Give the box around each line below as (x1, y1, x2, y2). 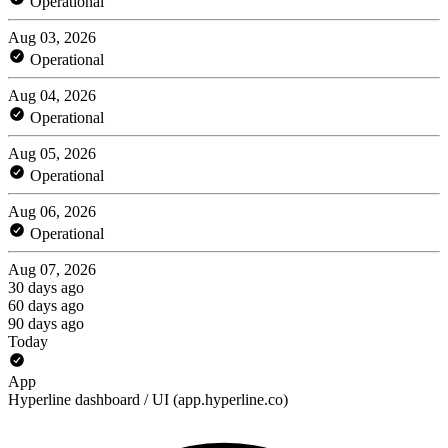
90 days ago (8, 314, 84, 332)
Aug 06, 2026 (8, 202, 96, 220)
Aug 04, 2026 (8, 86, 96, 104)
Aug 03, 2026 (8, 28, 96, 46)
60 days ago (8, 296, 84, 314)
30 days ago (8, 278, 84, 296)
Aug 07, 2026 (8, 260, 96, 278)
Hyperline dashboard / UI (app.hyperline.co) (8, 390, 288, 408)
